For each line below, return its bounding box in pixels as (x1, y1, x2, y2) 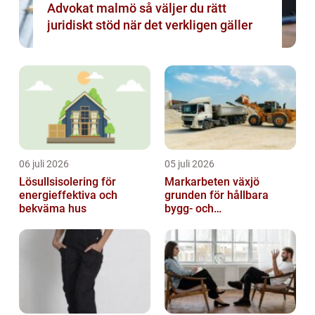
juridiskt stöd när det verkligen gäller (47, 18, 252, 33)
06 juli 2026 (19, 158, 69, 170)
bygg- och (165, 202, 214, 216)
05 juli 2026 (165, 158, 214, 170)
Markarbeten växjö (165, 175, 259, 189)
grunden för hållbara (165, 188, 269, 202)
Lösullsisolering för (19, 175, 116, 189)
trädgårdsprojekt (165, 215, 249, 229)
